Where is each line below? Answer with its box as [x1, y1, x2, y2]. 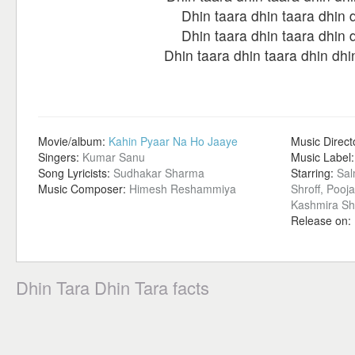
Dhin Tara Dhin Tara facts [16, 275, 209, 300]
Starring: [291, 165, 337, 181]
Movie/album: [38, 133, 109, 149]
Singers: [38, 149, 82, 165]
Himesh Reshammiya [129, 181, 236, 197]
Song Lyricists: [38, 165, 113, 181]
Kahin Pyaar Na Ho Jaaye [109, 133, 238, 149]
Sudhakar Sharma [113, 165, 204, 181]
